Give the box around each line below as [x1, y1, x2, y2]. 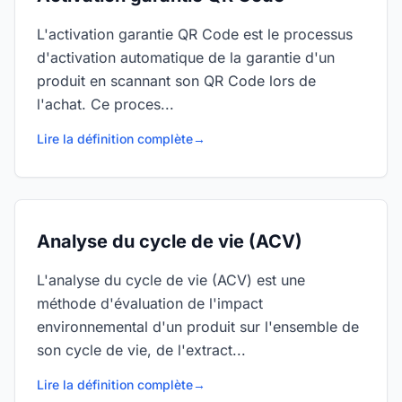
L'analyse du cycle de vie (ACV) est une [37, 271, 305, 289]
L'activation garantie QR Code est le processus [37, 25, 353, 43]
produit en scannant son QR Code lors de [37, 72, 316, 90]
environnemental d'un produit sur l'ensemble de [37, 318, 359, 336]
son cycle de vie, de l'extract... [37, 341, 246, 359]
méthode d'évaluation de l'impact [37, 294, 263, 312]
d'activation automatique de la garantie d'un [37, 48, 335, 66]
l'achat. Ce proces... [37, 95, 174, 113]
